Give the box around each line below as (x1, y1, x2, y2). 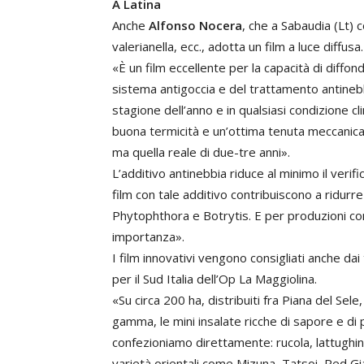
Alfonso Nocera (149, 17, 242, 33)
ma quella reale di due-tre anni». (112, 144, 290, 160)
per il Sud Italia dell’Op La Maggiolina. (112, 271, 317, 287)
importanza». (112, 228, 184, 245)
